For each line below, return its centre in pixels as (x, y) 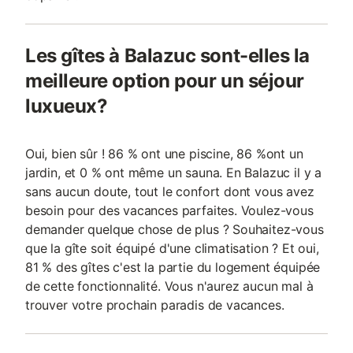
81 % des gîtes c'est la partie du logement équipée (173, 267)
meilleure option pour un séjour (165, 81)
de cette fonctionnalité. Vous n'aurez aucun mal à (169, 286)
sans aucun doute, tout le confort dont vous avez (170, 191)
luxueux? (67, 106)
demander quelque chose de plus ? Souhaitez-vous (175, 229)
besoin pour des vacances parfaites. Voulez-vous (169, 210)
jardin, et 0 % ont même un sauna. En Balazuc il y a (174, 173)
